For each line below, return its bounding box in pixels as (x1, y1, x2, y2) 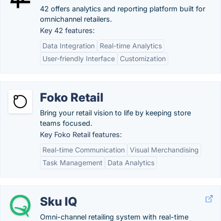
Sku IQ (40, 194, 77, 209)
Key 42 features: (40, 26, 95, 35)
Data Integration (42, 41, 95, 50)
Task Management (42, 158, 103, 167)
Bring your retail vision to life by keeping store (40, 109, 191, 117)
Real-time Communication (42, 146, 125, 154)
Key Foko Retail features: (40, 130, 122, 139)
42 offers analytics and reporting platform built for (40, 4, 205, 13)
